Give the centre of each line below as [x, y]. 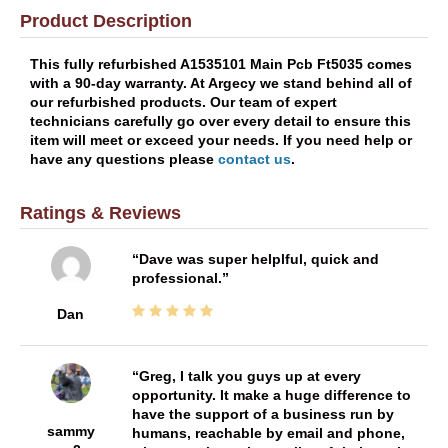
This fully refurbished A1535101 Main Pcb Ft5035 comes [221, 64]
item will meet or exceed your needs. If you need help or [221, 140]
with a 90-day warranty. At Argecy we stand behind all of [221, 83]
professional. [176, 277]
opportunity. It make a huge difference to [271, 394]
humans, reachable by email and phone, [268, 432]
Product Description [106, 20]
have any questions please [124, 159]
